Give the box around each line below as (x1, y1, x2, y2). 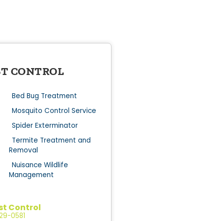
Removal (8, 145, 38, 155)
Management (8, 170, 54, 180)
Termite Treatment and (11, 135, 91, 145)
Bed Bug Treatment (11, 91, 77, 101)
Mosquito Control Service (11, 106, 96, 115)
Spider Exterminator (11, 120, 78, 130)
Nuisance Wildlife (11, 160, 68, 170)
